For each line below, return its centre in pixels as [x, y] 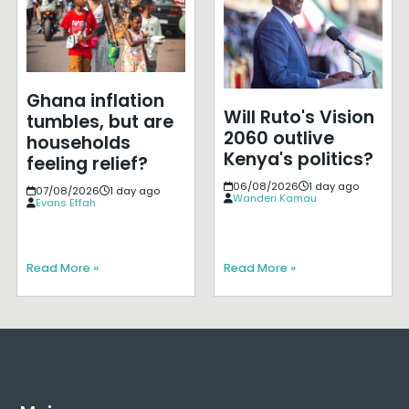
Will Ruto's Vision [299, 117]
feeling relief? [87, 163]
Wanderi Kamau [274, 198]
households [78, 142]
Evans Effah [65, 202]
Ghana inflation [95, 100]
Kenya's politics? [298, 159]
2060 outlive [278, 138]
